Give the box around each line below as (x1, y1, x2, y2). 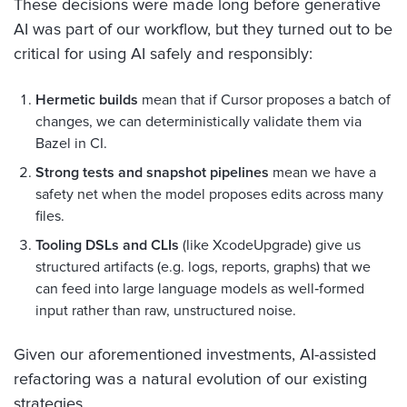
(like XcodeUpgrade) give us (179, 237, 361, 253)
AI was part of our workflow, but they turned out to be (14, 21, 392, 38)
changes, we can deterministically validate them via (35, 114, 362, 129)
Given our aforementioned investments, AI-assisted (14, 346, 376, 363)
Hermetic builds (35, 92, 138, 107)
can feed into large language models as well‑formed (35, 281, 364, 296)
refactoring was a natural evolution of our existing (14, 371, 367, 388)
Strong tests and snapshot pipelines (35, 164, 269, 180)
